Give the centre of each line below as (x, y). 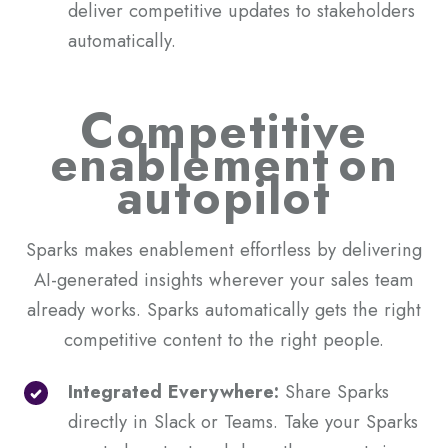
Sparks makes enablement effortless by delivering (224, 249)
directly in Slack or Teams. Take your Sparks (243, 422)
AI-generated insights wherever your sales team (224, 279)
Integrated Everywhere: (173, 392)
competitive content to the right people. (224, 339)
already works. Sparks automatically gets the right (224, 309)
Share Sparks (334, 392)
